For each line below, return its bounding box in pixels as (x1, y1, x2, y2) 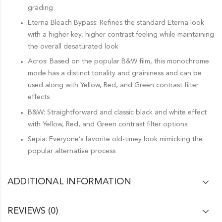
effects (27, 94, 50, 101)
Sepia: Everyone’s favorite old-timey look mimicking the (27, 136, 203, 143)
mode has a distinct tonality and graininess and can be (27, 70, 202, 77)
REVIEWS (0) (7, 207, 58, 216)
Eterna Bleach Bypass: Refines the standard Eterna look (27, 19, 204, 26)
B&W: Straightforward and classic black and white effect (27, 109, 207, 116)
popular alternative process (27, 148, 115, 155)
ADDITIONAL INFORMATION (7, 177, 131, 187)
